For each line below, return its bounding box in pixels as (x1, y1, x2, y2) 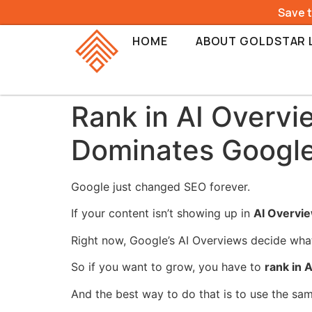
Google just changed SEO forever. (71, 180, 250, 194)
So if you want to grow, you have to (71, 260, 265, 274)
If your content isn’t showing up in (71, 206, 253, 221)
